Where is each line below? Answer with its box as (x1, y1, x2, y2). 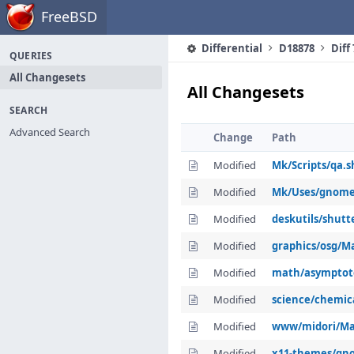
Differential (199, 41, 262, 55)
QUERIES (9, 49, 53, 62)
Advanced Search (9, 125, 90, 139)
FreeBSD (41, 7, 97, 26)
